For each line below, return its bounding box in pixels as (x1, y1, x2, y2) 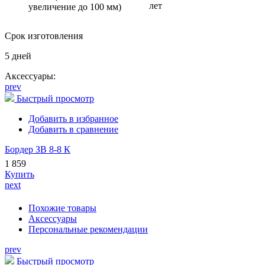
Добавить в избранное (28, 114, 118, 124)
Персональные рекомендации (28, 224, 148, 235)
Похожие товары (28, 203, 96, 214)
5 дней (5, 51, 31, 62)
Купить (5, 169, 34, 180)
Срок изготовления (5, 31, 83, 41)
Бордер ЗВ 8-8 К (5, 144, 70, 155)
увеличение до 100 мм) (28, 2, 121, 12)
